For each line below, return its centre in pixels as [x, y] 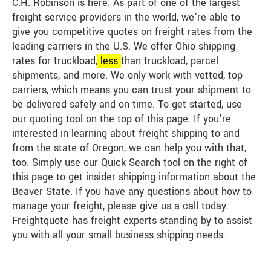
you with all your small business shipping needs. [119, 235]
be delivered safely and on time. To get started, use [127, 105]
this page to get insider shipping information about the [134, 177]
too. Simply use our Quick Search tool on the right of [130, 163]
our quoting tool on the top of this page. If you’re [122, 119]
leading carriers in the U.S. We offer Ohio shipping [124, 47]
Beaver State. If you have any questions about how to [132, 192]
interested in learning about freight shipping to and [126, 134]
